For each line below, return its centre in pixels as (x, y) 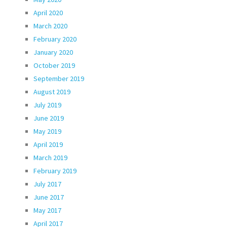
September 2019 (59, 78)
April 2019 (48, 144)
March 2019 (50, 157)
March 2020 (50, 26)
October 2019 (54, 65)
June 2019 (49, 118)
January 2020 (53, 52)
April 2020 (48, 12)
